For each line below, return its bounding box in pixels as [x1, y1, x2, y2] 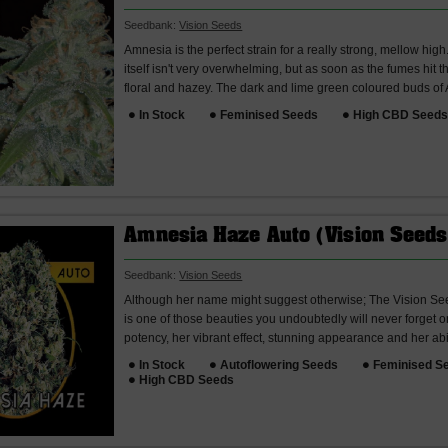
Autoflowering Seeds [220, 357, 339, 372]
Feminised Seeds [220, 107, 319, 122]
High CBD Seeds [139, 372, 235, 387]
